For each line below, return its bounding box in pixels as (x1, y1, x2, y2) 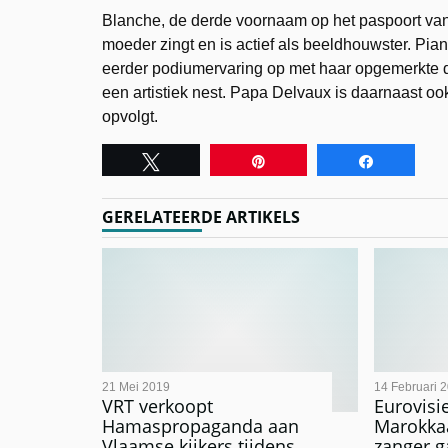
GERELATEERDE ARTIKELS (102, 205, 300, 228)
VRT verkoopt (102, 394, 213, 419)
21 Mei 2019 (102, 379, 170, 394)
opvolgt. (102, 107, 158, 125)
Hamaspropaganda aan (102, 414, 299, 439)
